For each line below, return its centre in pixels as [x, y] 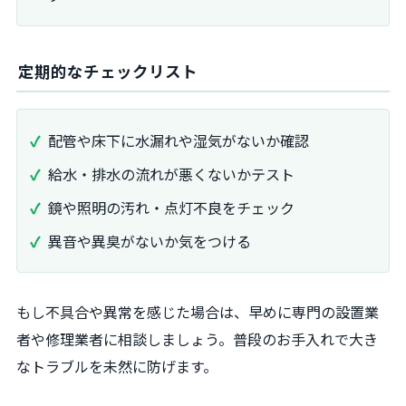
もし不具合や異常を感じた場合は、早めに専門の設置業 [198, 311]
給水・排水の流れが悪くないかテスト [171, 174]
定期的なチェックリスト [108, 72]
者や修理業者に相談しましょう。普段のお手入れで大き [197, 338]
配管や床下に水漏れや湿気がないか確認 [179, 141]
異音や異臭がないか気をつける [150, 241]
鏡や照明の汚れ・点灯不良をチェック [171, 207]
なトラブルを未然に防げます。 [117, 366]
